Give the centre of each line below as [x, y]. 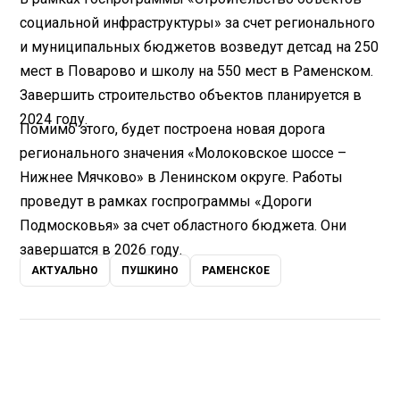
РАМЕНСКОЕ [236, 271]
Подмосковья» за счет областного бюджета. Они [183, 226]
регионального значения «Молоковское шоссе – [183, 154]
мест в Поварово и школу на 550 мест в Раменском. [197, 71]
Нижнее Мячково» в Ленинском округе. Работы [182, 178]
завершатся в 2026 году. [101, 250]
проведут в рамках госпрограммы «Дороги [166, 202]
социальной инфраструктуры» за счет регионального [198, 23]
